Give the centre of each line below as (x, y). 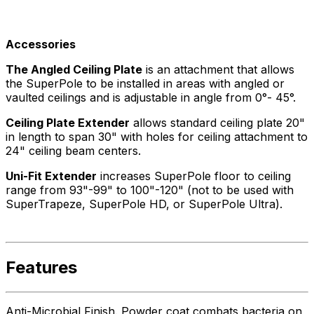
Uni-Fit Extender (51, 176)
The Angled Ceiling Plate (74, 69)
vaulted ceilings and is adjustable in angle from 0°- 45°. (151, 97)
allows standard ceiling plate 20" (217, 123)
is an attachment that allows (218, 69)
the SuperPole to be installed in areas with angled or (145, 83)
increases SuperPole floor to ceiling (194, 176)
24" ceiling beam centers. (73, 151)
